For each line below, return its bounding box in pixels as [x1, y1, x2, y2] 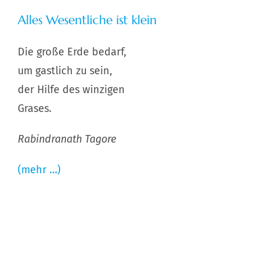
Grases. [17, 102, 51, 115]
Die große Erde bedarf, [17, 45, 126, 59]
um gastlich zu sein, [17, 64, 112, 78]
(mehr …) [17, 163, 61, 177]
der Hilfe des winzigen [17, 83, 125, 97]
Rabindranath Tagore [17, 133, 116, 146]
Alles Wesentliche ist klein [17, 12, 157, 28]
